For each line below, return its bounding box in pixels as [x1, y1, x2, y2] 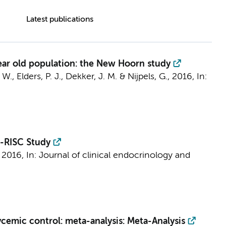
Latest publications [26, 16, 93, 24]
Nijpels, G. [127, 72, 167, 81]
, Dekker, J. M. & [61, 72, 128, 81]
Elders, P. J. [16, 72, 61, 81]
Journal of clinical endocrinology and [38, 151, 190, 160]
